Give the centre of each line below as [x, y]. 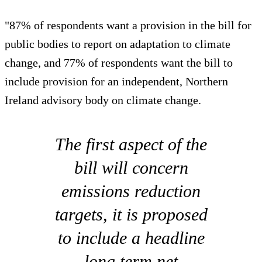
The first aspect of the [131, 144]
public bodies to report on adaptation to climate [118, 44]
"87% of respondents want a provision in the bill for [128, 25]
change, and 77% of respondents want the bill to [119, 63]
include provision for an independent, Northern [116, 82]
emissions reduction [131, 191]
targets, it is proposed [131, 215]
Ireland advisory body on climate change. [103, 100]
